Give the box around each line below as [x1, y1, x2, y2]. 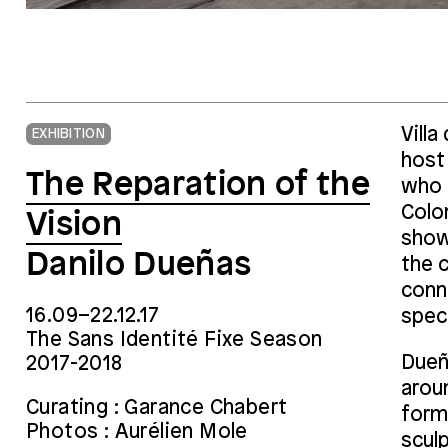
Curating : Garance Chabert [26, 398, 288, 420]
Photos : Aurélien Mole [26, 422, 248, 444]
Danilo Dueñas [26, 248, 252, 282]
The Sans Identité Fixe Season [26, 330, 323, 352]
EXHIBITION [32, 127, 105, 143]
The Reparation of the [26, 168, 370, 202]
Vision [26, 208, 122, 242]
